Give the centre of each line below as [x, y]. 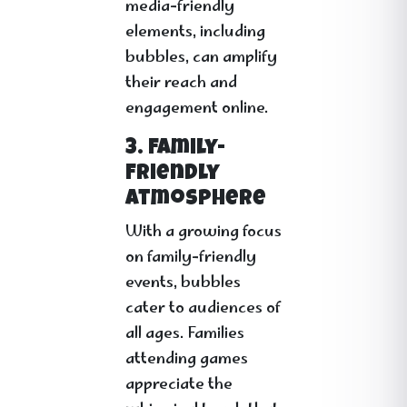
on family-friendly [191, 258]
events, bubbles [183, 283]
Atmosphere [196, 200]
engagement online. [197, 109]
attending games [187, 360]
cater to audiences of [203, 309]
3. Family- [175, 149]
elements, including [195, 33]
